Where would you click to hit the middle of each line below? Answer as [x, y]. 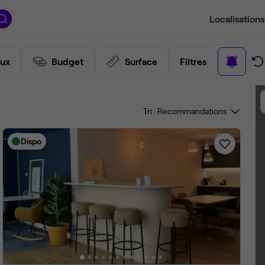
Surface [141, 61]
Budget [67, 61]
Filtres [193, 61]
